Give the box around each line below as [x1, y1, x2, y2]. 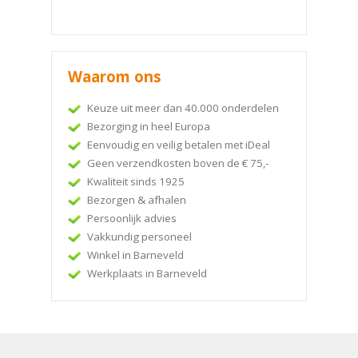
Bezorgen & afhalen [87, 192, 186, 207]
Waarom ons [68, 66, 161, 86]
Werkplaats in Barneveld [87, 265, 207, 280]
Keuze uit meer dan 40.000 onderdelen [87, 100, 279, 115]
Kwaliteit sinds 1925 [87, 173, 185, 189]
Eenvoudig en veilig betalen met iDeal [87, 137, 270, 152]
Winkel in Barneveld [87, 247, 184, 262]
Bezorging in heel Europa [87, 118, 210, 133]
